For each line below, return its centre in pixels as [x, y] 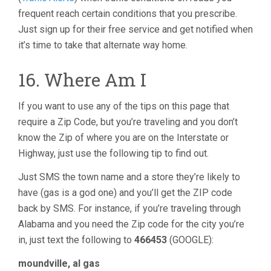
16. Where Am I [82, 80]
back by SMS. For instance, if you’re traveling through [129, 208]
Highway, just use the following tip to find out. [113, 153]
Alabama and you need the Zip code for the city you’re [131, 224]
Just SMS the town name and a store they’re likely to [129, 177]
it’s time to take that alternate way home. [103, 45]
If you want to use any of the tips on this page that [124, 106]
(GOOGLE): [190, 240]
